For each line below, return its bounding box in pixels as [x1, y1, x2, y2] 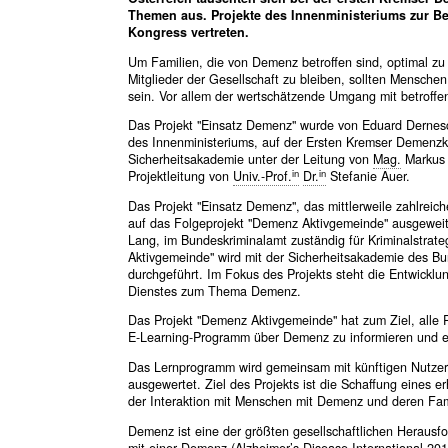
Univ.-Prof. [232, 167, 292, 186]
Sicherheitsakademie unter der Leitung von [127, 150, 373, 169]
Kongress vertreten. [127, 23, 249, 42]
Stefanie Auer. [325, 167, 410, 186]
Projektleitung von [127, 167, 233, 186]
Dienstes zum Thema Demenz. [127, 281, 301, 300]
